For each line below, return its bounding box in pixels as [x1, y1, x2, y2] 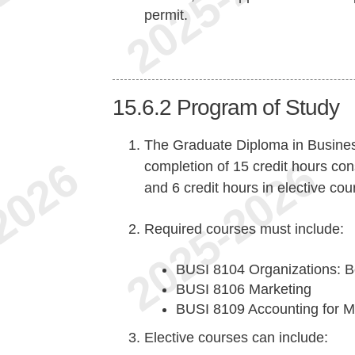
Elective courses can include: [143, 330, 328, 346]
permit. [143, 6, 188, 23]
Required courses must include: [143, 221, 344, 238]
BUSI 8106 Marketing [175, 281, 311, 298]
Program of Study [176, 94, 339, 120]
